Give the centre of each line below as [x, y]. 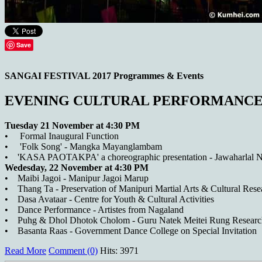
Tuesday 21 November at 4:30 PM [72, 125]
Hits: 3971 [119, 250]
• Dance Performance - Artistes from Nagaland [94, 209]
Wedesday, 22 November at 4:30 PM [77, 167]
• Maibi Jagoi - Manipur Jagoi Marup [77, 178]
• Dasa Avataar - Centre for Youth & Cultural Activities [109, 199]
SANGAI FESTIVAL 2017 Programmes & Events [104, 75]
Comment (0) [73, 250]
